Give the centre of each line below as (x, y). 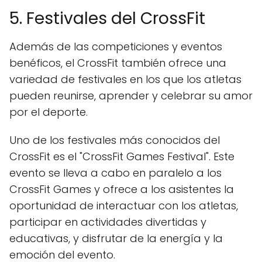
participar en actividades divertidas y (108, 222)
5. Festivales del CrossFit (107, 18)
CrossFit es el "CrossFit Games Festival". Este (122, 156)
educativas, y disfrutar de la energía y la (116, 238)
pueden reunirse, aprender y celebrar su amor (131, 95)
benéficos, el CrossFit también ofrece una (118, 63)
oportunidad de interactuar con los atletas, (124, 205)
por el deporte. (49, 112)
